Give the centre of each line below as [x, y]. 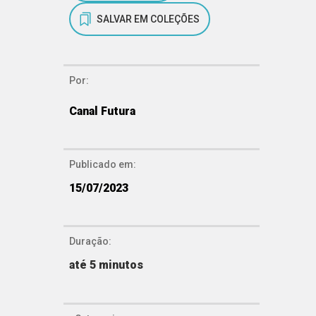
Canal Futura [102, 111]
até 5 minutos [106, 265]
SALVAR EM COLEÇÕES [148, 19]
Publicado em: [103, 165]
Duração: [90, 242]
